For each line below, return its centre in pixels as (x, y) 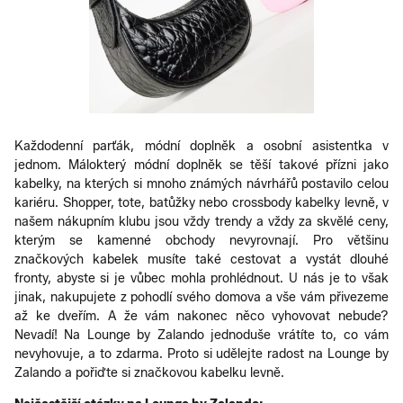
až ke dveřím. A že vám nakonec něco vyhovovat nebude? (201, 316)
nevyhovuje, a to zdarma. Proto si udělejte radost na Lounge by (201, 354)
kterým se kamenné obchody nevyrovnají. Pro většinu (201, 240)
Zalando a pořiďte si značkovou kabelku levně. (149, 372)
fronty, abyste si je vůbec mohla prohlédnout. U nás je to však (201, 278)
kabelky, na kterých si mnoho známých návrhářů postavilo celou (201, 184)
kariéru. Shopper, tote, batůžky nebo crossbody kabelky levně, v (201, 202)
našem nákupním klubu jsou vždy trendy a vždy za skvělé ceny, (201, 221)
